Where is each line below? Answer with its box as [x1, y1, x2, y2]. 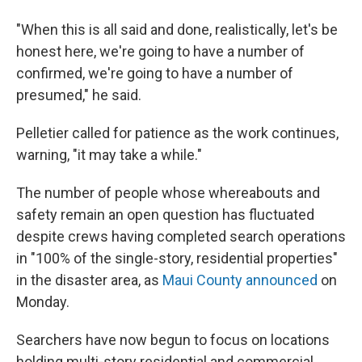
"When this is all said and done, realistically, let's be [16, 21, 338, 38]
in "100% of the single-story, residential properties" [16, 250, 338, 267]
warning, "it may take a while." [16, 146, 202, 163]
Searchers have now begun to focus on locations [16, 331, 330, 348]
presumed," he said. [16, 86, 141, 103]
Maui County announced [162, 271, 318, 288]
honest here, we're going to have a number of [16, 43, 305, 60]
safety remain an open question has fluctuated [16, 206, 314, 223]
